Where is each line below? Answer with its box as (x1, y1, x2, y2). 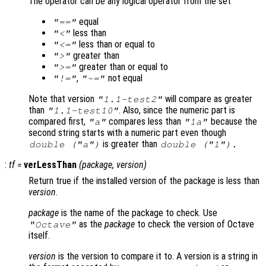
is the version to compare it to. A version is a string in (56, 251, 258, 262)
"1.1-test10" (47, 106, 119, 116)
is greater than (100, 138, 160, 150)
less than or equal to (77, 39, 156, 50)
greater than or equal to (77, 61, 169, 73)
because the (208, 116, 257, 128)
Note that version (28, 93, 97, 105)
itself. (28, 230, 50, 242)
